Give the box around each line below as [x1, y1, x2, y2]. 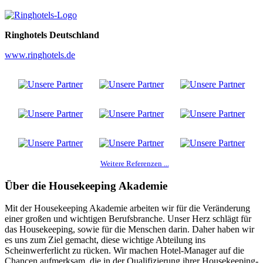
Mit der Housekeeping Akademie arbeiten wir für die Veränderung [5, 203, 250, 214]
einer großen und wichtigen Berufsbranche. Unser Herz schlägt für [5, 214, 251, 224]
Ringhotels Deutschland [5, 29, 99, 40]
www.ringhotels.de [5, 49, 75, 60]
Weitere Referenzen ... [100, 159, 169, 168]
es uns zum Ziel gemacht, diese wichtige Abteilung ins [5, 235, 205, 245]
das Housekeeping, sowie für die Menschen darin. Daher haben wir [5, 224, 254, 235]
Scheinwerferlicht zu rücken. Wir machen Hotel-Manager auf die [5, 245, 244, 256]
